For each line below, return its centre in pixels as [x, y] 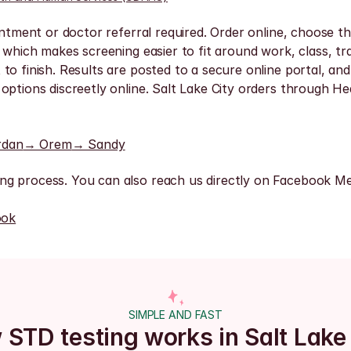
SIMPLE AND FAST [175, 315]
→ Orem [47, 144]
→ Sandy [98, 144]
